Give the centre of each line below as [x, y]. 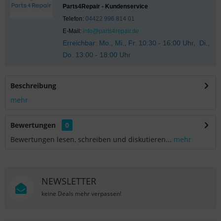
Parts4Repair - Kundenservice [105, 6]
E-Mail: [73, 31]
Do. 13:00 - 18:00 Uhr [97, 55]
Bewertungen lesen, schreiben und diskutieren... [91, 139]
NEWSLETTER [69, 181]
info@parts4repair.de [111, 31]
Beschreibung [33, 86]
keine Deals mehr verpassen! [81, 194]
